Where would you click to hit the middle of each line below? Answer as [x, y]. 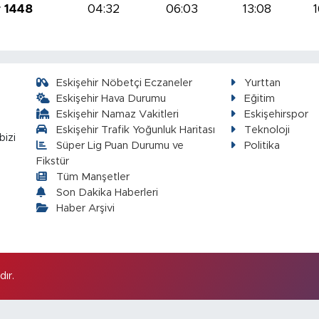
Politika [262, 145]
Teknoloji [267, 130]
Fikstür [52, 161]
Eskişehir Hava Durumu [111, 98]
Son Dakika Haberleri [108, 192]
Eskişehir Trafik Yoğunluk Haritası [136, 130]
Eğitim [260, 98]
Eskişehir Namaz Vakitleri [118, 114]
